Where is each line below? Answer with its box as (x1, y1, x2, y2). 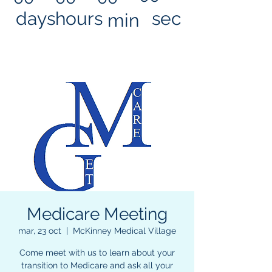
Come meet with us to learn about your (19, 248, 175, 257)
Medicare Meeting (27, 204, 168, 224)
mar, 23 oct (18, 226, 61, 236)
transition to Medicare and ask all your (21, 260, 173, 270)
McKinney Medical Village (73, 226, 176, 236)
